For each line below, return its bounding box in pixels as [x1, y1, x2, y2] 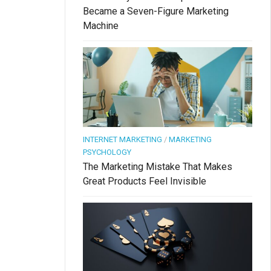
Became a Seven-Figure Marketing [83, 5, 229, 17]
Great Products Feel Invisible [83, 175, 206, 187]
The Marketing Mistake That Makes [83, 160, 232, 172]
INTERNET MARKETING [83, 134, 162, 144]
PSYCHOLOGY [83, 147, 131, 157]
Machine [83, 19, 119, 31]
